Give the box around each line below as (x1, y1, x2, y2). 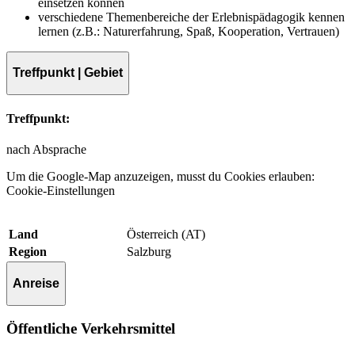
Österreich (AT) (127, 227, 205, 242)
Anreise (13, 277, 59, 290)
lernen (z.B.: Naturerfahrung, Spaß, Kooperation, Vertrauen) (38, 24, 339, 38)
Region (9, 245, 47, 259)
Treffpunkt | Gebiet (13, 66, 123, 80)
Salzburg (127, 245, 171, 259)
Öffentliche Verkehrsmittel (6, 320, 175, 338)
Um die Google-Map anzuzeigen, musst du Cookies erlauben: (6, 170, 315, 184)
